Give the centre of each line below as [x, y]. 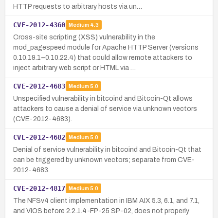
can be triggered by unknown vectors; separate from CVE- [104, 160]
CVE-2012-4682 [39, 137]
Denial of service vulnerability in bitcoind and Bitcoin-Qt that [107, 149]
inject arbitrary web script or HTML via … [74, 68]
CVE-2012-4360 [39, 25]
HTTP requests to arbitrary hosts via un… [78, 6]
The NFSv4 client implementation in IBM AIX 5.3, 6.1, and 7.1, [106, 200]
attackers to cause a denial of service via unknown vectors [105, 109]
